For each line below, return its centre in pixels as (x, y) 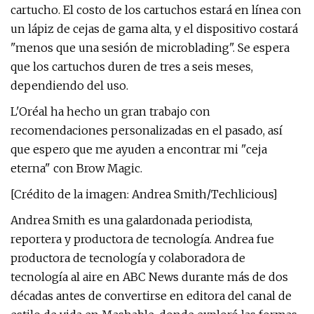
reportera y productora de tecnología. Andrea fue (142, 239)
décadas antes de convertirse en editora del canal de (151, 296)
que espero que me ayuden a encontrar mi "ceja (139, 149)
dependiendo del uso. (69, 86)
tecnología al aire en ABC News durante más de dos (149, 277)
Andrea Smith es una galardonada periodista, (131, 220)
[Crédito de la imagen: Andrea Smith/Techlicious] (144, 194)
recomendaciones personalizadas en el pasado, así (146, 130)
